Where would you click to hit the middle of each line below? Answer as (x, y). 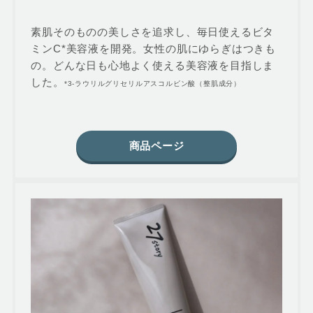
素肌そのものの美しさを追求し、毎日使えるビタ (153, 31)
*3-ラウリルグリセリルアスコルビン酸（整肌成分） (152, 83)
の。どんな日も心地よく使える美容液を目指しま (153, 65)
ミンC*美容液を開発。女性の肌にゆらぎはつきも (153, 48)
